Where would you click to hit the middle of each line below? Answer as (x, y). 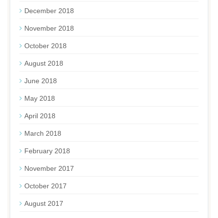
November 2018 (49, 28)
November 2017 (49, 168)
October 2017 (45, 186)
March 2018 (43, 133)
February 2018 (47, 151)
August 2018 (44, 63)
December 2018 (49, 11)
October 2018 (45, 46)
